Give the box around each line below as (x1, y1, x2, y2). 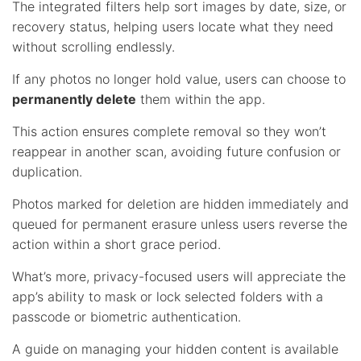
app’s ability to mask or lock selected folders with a (12, 288, 323, 305)
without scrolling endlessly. (12, 38, 175, 55)
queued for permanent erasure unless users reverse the (12, 215, 347, 232)
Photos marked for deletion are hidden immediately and (12, 195, 349, 212)
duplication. (12, 163, 82, 180)
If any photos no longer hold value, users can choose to (12, 70, 346, 87)
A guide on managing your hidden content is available (12, 340, 338, 357)
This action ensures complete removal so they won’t (12, 122, 326, 139)
